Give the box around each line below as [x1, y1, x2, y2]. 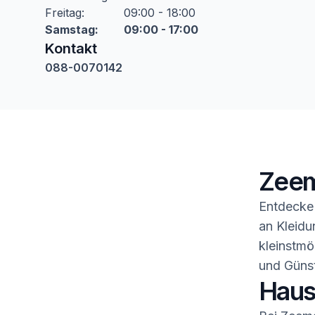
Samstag [45, 22, 95, 37]
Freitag [45, 6, 82, 20]
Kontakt [45, 40, 97, 57]
